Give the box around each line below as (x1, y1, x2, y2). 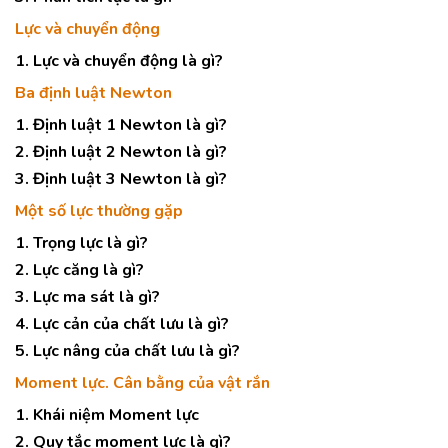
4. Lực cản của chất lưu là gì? (15, 313, 229, 335)
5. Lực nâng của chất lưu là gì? (15, 340, 240, 362)
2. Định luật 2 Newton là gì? (15, 141, 227, 163)
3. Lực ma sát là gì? (15, 286, 160, 308)
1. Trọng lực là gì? (15, 232, 148, 254)
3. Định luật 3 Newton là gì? (15, 168, 227, 190)
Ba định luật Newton (15, 82, 172, 104)
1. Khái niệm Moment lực (15, 404, 199, 426)
